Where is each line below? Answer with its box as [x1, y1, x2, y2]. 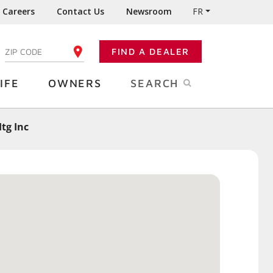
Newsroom [126, 5, 172, 17]
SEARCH [130, 77, 183, 90]
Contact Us [57, 5, 105, 17]
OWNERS [48, 77, 102, 90]
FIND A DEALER [112, 46, 190, 57]
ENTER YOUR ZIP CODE [4, 48, 90, 55]
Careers [2, 5, 35, 17]
